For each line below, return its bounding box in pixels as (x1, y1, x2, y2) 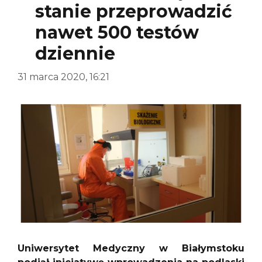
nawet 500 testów (35, 21, 199, 43)
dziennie (35, 42, 115, 64)
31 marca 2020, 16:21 (18, 71, 109, 82)
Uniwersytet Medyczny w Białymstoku (18, 243, 244, 254)
